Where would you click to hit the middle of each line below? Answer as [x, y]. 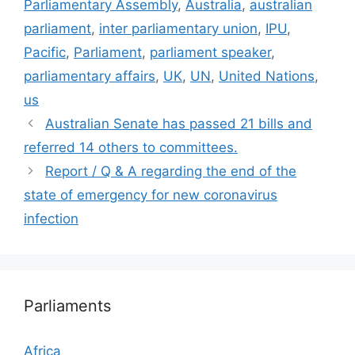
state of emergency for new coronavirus [151, 195]
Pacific [45, 52]
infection [51, 219]
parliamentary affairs [90, 76]
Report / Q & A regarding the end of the [171, 171]
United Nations [267, 76]
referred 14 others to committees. [131, 147]
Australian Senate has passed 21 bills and [179, 124]
